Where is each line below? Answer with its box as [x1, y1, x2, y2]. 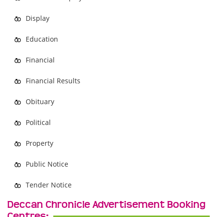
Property [26, 139, 53, 148]
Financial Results [26, 76, 80, 85]
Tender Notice [26, 180, 72, 189]
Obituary [26, 97, 54, 106]
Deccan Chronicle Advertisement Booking [7, 199, 205, 211]
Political [26, 118, 51, 127]
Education [26, 34, 58, 44]
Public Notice [26, 159, 68, 169]
